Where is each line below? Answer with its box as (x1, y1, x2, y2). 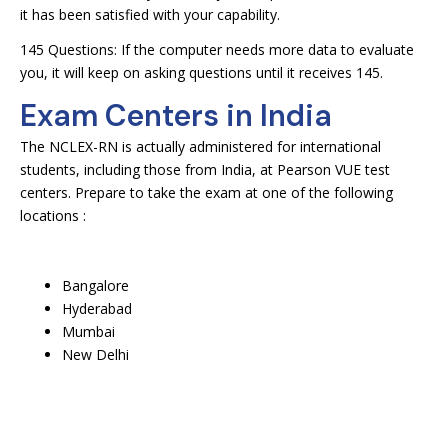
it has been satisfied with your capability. (20, 5, 280, 24)
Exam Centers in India (20, 96, 332, 135)
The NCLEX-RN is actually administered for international (20, 137, 381, 156)
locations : (20, 206, 86, 225)
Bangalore (62, 276, 129, 295)
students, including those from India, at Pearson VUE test (20, 160, 390, 179)
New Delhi (62, 345, 129, 364)
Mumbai (62, 322, 115, 341)
